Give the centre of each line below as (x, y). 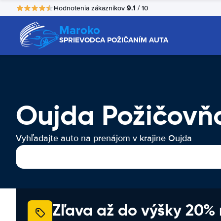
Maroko (80, 30)
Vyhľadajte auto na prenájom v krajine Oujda (104, 138)
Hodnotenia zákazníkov (90, 8)
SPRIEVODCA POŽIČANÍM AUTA (114, 40)
